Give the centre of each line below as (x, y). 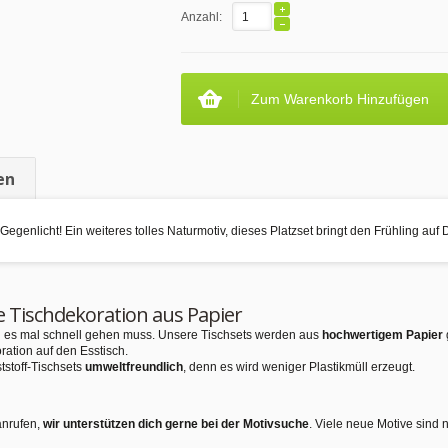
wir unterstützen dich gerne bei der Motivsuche (176, 424)
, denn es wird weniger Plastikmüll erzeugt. (299, 367)
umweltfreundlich (134, 367)
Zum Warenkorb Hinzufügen (340, 99)
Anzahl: (201, 17)
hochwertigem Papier (382, 335)
